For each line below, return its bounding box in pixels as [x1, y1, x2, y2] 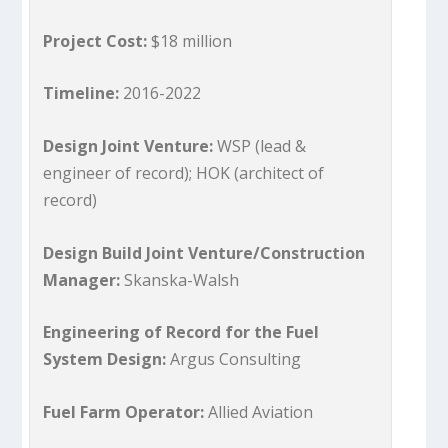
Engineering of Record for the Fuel [43, 321, 320, 344]
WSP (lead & [217, 134, 307, 157]
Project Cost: [43, 29, 148, 52]
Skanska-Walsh [120, 268, 240, 291]
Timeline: [43, 82, 124, 105]
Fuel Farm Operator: [43, 400, 209, 423]
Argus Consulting [170, 348, 302, 371]
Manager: [43, 268, 121, 291]
